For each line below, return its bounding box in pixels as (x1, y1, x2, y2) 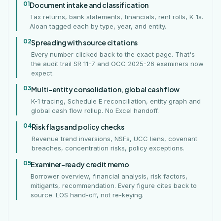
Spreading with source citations (31, 38, 138, 47)
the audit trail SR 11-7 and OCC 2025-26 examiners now (31, 60, 204, 68)
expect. (31, 69, 54, 77)
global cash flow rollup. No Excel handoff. (31, 107, 159, 114)
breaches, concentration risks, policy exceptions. (32, 144, 185, 152)
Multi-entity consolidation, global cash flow (31, 85, 180, 94)
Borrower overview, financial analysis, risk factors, (31, 172, 188, 180)
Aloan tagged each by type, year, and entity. (30, 22, 167, 30)
